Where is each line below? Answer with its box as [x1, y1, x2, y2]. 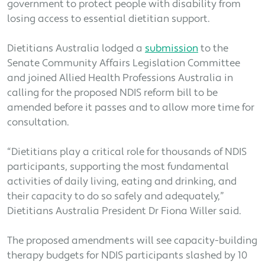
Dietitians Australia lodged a [7, 44, 145, 54]
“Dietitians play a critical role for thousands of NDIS [7, 147, 247, 158]
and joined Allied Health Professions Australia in [7, 73, 233, 84]
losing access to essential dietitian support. [7, 14, 210, 25]
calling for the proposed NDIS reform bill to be [7, 88, 218, 99]
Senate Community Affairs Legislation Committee [7, 59, 240, 69]
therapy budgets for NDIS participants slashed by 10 [7, 251, 247, 261]
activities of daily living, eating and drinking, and [7, 177, 237, 188]
